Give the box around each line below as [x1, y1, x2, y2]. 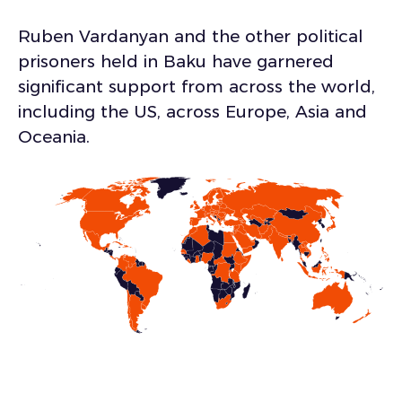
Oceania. [18, 127, 90, 147]
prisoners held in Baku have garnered [18, 51, 334, 72]
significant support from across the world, [18, 76, 375, 97]
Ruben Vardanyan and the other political [18, 26, 363, 47]
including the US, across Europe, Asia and [18, 101, 367, 122]
